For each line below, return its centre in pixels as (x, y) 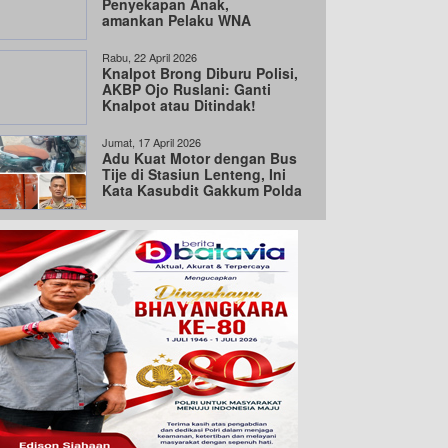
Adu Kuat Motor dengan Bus (199, 158)
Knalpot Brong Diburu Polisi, (200, 73)
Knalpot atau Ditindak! (179, 105)
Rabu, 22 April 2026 (149, 57)
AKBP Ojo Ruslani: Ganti (186, 89)
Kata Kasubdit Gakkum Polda (202, 190)
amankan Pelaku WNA (176, 20)
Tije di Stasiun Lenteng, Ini (194, 174)
